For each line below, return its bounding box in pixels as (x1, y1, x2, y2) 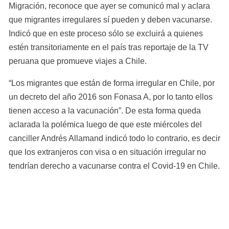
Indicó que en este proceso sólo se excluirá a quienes (9, 29, 203, 38)
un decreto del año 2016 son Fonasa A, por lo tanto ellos (9, 93, 213, 102)
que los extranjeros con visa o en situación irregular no (9, 148, 206, 157)
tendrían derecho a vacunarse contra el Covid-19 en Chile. (9, 162, 220, 171)
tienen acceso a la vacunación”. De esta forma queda (9, 106, 201, 116)
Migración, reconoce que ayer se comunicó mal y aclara (9, 2, 210, 11)
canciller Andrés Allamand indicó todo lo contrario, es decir (9, 134, 220, 143)
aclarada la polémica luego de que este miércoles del (9, 120, 202, 129)
